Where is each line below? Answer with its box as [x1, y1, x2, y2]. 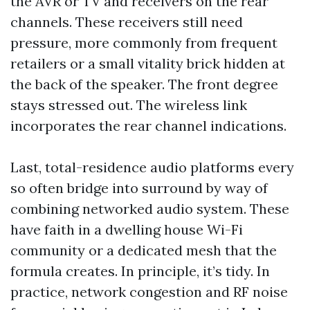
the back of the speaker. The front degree [10, 75, 278, 93]
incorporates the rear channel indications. [10, 117, 286, 134]
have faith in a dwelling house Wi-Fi [10, 221, 243, 238]
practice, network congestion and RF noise [10, 283, 288, 300]
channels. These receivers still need [10, 13, 243, 30]
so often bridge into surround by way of [10, 179, 268, 197]
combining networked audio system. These [10, 200, 289, 217]
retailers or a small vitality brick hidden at [10, 55, 285, 72]
